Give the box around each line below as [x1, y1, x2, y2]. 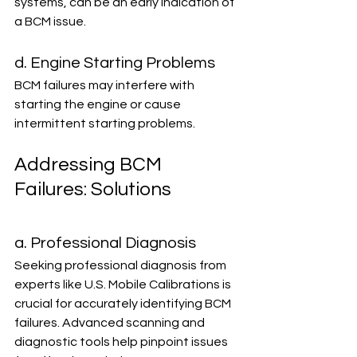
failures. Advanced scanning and [14, 316, 207, 329]
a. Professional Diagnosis [14, 235, 196, 251]
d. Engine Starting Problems [14, 55, 215, 71]
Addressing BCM [14, 155, 166, 175]
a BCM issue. [14, 15, 86, 28]
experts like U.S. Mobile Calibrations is [14, 278, 233, 291]
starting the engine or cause [14, 98, 183, 111]
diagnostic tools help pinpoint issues [14, 335, 230, 348]
